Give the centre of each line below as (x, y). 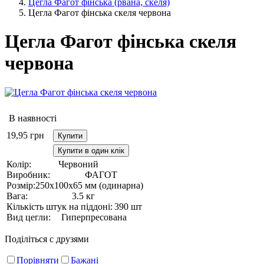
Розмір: (21, 185)
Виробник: (28, 174)
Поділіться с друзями (47, 239)
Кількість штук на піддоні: (60, 206)
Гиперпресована (94, 217)
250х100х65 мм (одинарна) (89, 185)
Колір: (19, 164)
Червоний (78, 164)
